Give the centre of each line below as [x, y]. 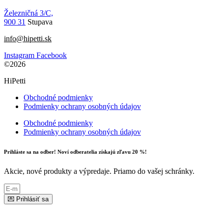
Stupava [39, 22]
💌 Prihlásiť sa [28, 199]
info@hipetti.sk [28, 39]
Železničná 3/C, [28, 13]
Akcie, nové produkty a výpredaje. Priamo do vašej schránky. [99, 171]
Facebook [52, 55]
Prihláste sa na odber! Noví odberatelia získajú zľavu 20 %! [75, 152]
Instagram [19, 55]
